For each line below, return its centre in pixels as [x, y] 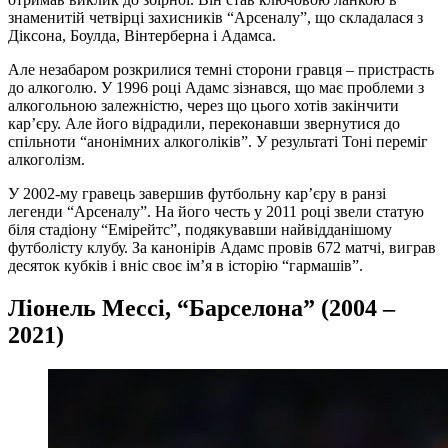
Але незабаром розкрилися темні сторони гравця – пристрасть [221, 70]
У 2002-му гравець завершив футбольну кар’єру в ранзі [197, 194]
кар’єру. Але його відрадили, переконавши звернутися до [204, 124]
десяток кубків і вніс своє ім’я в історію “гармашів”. [185, 266]
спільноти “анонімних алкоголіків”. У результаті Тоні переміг [218, 142]
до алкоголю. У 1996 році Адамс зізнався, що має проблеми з [216, 88]
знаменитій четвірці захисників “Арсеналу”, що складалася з [215, 18]
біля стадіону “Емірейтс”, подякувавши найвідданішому [200, 230]
